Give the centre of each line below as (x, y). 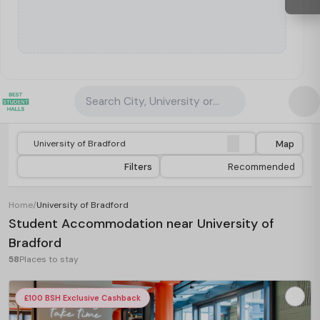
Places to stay (49, 259)
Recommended (261, 166)
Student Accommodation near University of (141, 224)
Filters (138, 166)
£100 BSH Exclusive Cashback (82, 298)
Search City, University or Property (173, 101)
